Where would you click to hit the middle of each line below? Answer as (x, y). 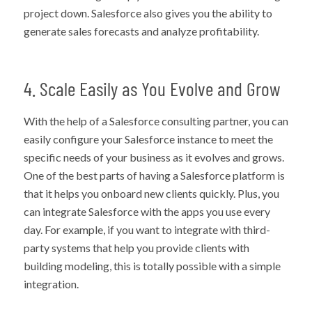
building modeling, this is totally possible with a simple (152, 265)
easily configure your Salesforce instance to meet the (148, 139)
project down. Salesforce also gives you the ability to (148, 13)
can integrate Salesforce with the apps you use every (147, 211)
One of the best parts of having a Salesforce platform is (154, 175)
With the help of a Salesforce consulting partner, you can (156, 120)
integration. (51, 283)
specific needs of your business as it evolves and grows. (154, 157)
